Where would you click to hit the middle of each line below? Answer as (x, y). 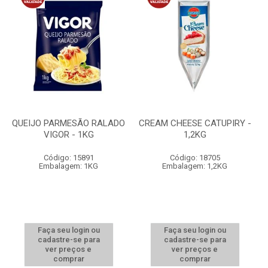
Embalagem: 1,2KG (195, 166)
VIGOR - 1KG (68, 135)
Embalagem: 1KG (68, 166)
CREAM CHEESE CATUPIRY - (195, 123)
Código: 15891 (68, 158)
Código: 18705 (195, 158)
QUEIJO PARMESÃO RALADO (68, 123)
